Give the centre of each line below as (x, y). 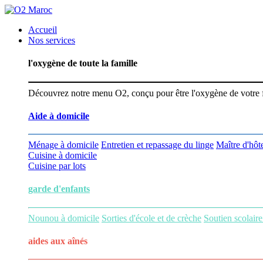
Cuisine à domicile (63, 156)
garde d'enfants (59, 189)
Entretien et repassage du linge (157, 145)
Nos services (52, 40)
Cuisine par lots (57, 166)
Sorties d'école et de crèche (151, 218)
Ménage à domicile (63, 145)
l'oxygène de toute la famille (83, 63)
